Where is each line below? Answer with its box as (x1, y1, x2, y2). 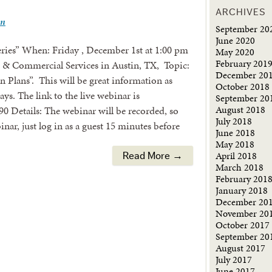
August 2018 (216, 103, 266, 117)
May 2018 (216, 137, 255, 151)
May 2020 (216, 45, 255, 59)
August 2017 (216, 241, 266, 255)
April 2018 (216, 149, 257, 163)
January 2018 (216, 183, 268, 197)
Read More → (122, 150, 183, 161)
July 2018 (216, 114, 253, 128)
